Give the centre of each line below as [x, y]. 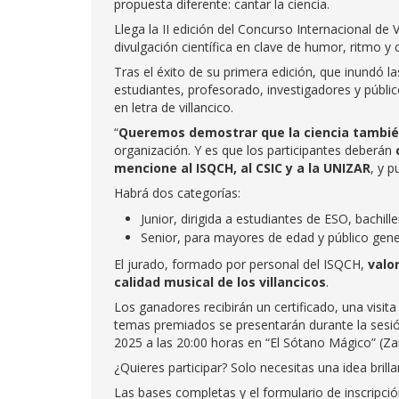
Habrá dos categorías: [177, 193]
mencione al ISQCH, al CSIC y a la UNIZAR [242, 168]
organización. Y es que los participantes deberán [255, 150]
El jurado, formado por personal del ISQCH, [241, 264]
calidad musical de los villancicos [220, 282]
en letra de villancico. [174, 107]
